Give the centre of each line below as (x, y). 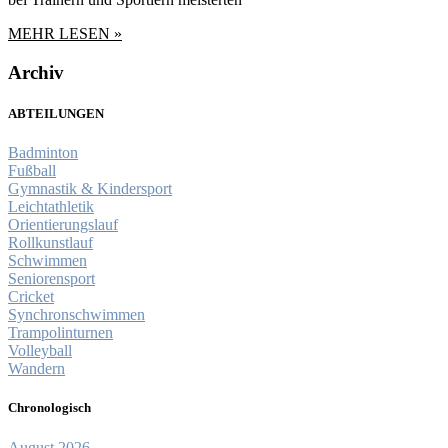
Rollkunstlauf (50, 243)
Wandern (36, 369)
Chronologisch (49, 408)
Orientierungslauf (63, 225)
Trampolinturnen (60, 333)
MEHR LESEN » (65, 34)
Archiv (36, 72)
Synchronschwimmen (76, 315)
